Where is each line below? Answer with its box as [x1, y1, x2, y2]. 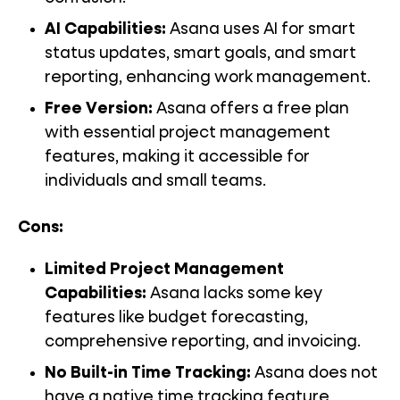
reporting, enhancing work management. [45, 70, 371, 87]
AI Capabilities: [45, 21, 166, 38]
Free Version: [45, 101, 153, 118]
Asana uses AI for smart [166, 21, 355, 38]
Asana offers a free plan [153, 101, 349, 118]
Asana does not [251, 365, 378, 382]
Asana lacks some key [146, 286, 322, 303]
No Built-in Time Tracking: [45, 365, 251, 382]
